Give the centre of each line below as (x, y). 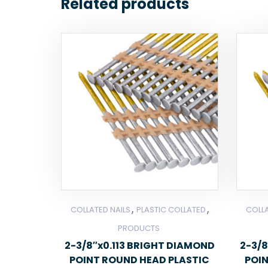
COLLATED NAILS (100, 209)
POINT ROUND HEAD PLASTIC (140, 260)
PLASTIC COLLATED (171, 209)
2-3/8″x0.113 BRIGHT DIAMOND (139, 245)
